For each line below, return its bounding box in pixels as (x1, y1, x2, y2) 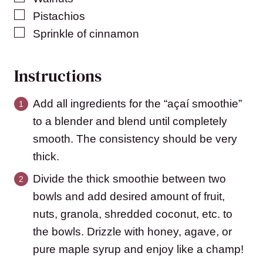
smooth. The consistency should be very (33, 133, 237, 146)
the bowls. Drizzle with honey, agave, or (33, 225, 232, 238)
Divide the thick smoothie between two (33, 173, 226, 186)
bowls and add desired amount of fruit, (33, 190, 225, 203)
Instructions (14, 65, 105, 87)
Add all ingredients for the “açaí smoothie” (33, 97, 242, 110)
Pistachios (33, 10, 85, 23)
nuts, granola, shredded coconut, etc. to (33, 208, 232, 221)
